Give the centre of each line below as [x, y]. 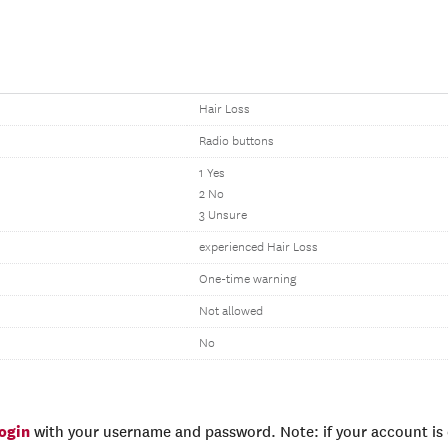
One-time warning [247, 279]
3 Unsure [223, 215]
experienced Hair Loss [258, 247]
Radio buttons [236, 141]
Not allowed [231, 311]
